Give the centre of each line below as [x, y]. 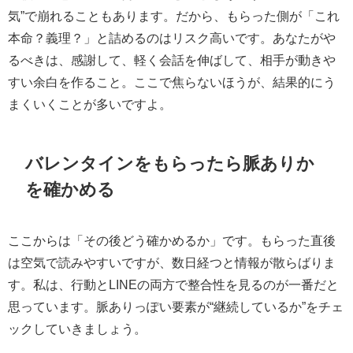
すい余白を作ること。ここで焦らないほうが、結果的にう [172, 82]
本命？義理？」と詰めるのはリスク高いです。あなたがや [172, 38]
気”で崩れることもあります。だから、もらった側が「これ [174, 16]
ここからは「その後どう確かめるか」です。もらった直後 [172, 240]
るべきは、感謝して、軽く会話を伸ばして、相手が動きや [172, 60]
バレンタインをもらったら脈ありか [170, 163]
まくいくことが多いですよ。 [90, 104]
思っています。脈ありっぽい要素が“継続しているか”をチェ [176, 306]
